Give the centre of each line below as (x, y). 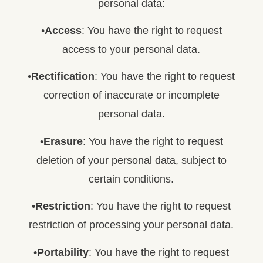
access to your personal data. (131, 50)
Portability (63, 252)
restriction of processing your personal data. (131, 225)
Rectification (63, 77)
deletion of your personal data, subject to (131, 160)
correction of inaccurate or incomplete (131, 95)
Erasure (63, 141)
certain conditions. (131, 179)
